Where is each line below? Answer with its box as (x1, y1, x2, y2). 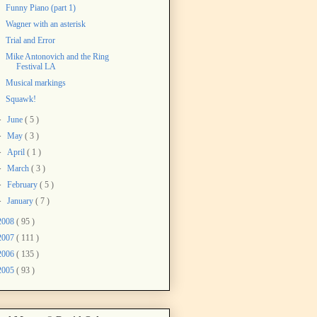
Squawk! (5, 93, 36, 104)
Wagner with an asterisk (5, 18, 86, 29)
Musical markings (5, 77, 66, 88)
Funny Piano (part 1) (5, 2, 76, 13)
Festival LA (16, 61, 56, 71)
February (7, 179, 40, 190)
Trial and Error (5, 35, 55, 45)
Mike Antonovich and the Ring (5, 51, 109, 62)
